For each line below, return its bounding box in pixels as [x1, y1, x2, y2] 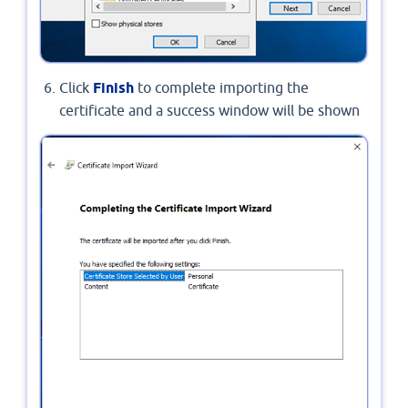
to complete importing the [134, 79, 309, 97]
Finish [93, 79, 134, 97]
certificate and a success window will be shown [59, 102, 360, 119]
